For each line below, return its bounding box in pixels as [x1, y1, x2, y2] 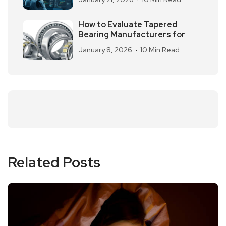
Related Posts [8, 153, 100, 173]
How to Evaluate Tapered [78, 19, 178, 30]
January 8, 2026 [78, 45, 132, 55]
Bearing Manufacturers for [78, 29, 185, 40]
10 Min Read [140, 45, 180, 55]
